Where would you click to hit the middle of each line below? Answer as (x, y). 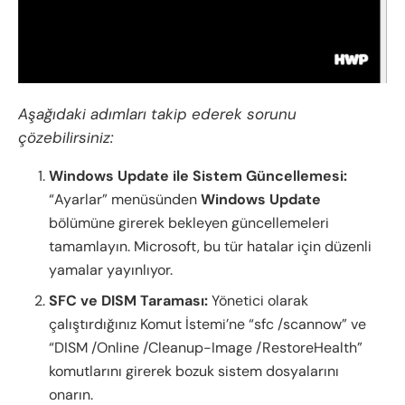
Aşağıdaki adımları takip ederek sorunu (157, 114)
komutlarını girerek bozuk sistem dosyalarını (194, 372)
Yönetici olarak (259, 301)
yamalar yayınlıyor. (111, 270)
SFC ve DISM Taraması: (129, 301)
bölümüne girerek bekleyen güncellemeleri (189, 223)
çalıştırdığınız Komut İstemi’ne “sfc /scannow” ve (208, 325)
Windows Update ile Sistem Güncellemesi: (198, 176)
